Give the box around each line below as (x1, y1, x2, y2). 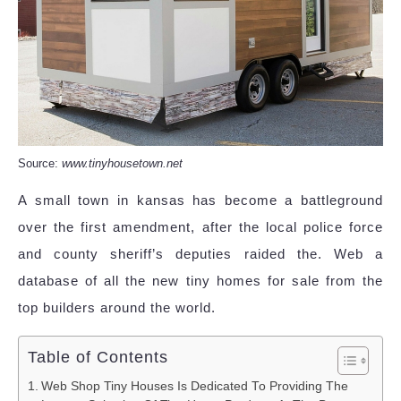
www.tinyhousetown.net (62, 156, 183, 170)
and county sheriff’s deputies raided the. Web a (18, 245, 383, 261)
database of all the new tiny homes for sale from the (18, 272, 383, 288)
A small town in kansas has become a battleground (18, 192, 383, 208)
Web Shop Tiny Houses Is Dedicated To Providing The (40, 379, 348, 393)
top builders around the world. (18, 299, 216, 315)
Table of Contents (28, 347, 168, 366)
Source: (18, 156, 62, 170)
